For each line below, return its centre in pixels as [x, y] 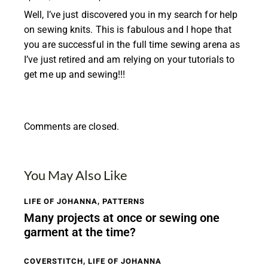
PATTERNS [124, 201]
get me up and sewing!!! [75, 75]
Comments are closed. [71, 126]
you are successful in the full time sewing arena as [132, 45]
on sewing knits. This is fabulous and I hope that [128, 30]
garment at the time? [80, 232]
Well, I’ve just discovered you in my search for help [131, 15]
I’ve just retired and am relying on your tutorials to [130, 60]
